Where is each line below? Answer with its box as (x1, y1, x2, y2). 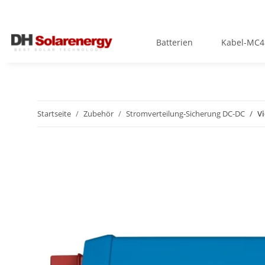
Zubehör (83, 108, 114, 119)
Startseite (37, 108, 71, 119)
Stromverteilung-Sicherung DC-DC (126, 108, 245, 119)
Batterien (156, 37, 193, 48)
